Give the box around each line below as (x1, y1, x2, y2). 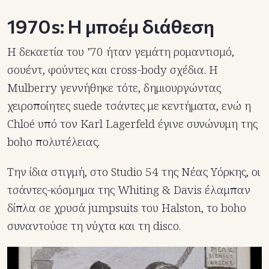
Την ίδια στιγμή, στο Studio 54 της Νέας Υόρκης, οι (7, 163, 261, 180)
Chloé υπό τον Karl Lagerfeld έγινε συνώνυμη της (7, 115, 258, 131)
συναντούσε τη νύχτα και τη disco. (7, 217, 181, 234)
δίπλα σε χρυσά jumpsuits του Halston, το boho (7, 199, 246, 216)
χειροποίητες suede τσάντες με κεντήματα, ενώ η (7, 97, 251, 113)
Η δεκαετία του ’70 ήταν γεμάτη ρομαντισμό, (7, 43, 234, 59)
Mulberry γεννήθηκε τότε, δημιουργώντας (7, 79, 221, 95)
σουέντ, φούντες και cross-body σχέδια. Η (7, 61, 218, 77)
